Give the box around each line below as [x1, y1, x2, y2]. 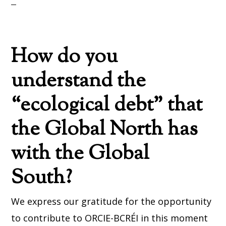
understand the [11, 67, 146, 96]
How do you [11, 43, 118, 72]
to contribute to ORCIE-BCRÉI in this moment [11, 212, 208, 224]
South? [11, 164, 73, 193]
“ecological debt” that [11, 91, 203, 120]
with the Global [11, 140, 150, 168]
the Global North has [11, 116, 198, 144]
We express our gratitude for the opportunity [11, 195, 212, 207]
